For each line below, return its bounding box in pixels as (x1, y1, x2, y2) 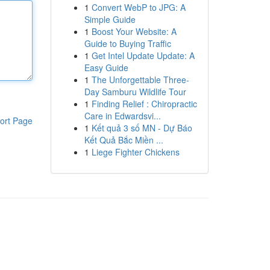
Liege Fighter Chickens (91, 146, 180, 158)
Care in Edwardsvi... (84, 110, 161, 122)
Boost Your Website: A (91, 25, 177, 37)
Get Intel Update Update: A (91, 49, 195, 61)
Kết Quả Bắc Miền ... (84, 134, 163, 146)
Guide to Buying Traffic (84, 37, 171, 49)
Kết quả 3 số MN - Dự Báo (91, 122, 192, 134)
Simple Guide (84, 13, 136, 25)
